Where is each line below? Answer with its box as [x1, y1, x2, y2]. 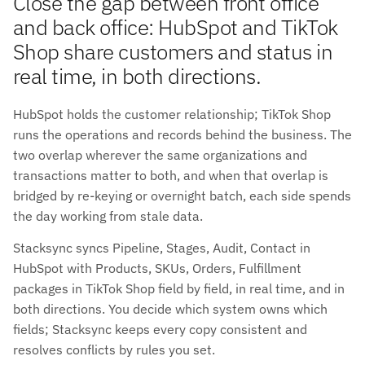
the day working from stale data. [13, 207, 203, 224]
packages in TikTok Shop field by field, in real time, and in [13, 279, 345, 297]
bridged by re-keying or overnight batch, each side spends [13, 187, 351, 204]
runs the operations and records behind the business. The [13, 125, 352, 143]
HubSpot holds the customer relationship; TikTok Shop [13, 105, 331, 122]
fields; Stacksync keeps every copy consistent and [13, 320, 307, 337]
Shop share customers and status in [13, 37, 333, 65]
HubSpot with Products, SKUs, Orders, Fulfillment [13, 259, 301, 276]
